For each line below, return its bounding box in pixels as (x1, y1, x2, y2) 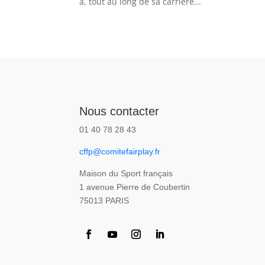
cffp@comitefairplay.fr (79, 146, 161, 156)
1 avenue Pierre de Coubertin (79, 182, 190, 192)
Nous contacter (79, 104, 160, 118)
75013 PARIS (79, 195, 130, 205)
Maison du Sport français (79, 168, 173, 178)
